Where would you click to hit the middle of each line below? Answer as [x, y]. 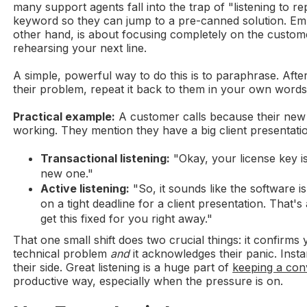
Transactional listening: [106, 159]
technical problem [62, 254]
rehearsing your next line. [80, 48]
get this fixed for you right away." [127, 219]
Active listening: [85, 189]
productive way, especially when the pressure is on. [148, 281]
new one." [67, 174]
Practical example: [64, 117]
